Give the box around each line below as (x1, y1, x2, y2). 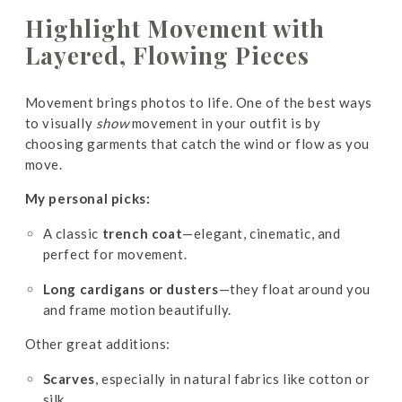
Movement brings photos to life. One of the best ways (24, 94, 372, 110)
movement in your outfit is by (128, 115, 321, 131)
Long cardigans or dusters (42, 281, 219, 297)
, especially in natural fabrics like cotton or (94, 371, 371, 387)
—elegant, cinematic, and (182, 225, 341, 241)
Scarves (42, 371, 95, 387)
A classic (42, 225, 102, 241)
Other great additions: (24, 336, 170, 352)
